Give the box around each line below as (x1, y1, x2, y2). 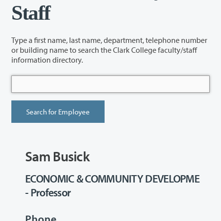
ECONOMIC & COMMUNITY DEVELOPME (25, 172, 199, 186)
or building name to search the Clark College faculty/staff (11, 44, 101, 55)
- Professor (25, 185, 71, 200)
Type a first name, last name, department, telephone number (11, 35, 207, 45)
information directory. (11, 54, 83, 65)
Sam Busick (25, 147, 89, 165)
